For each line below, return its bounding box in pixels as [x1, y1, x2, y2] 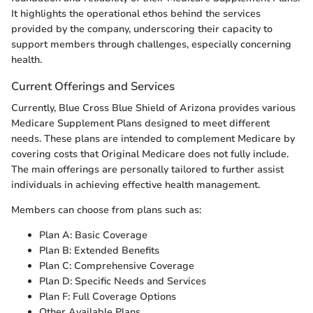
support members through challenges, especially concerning [11, 38, 291, 52]
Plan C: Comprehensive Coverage [39, 259, 194, 273]
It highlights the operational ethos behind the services [11, 7, 261, 21]
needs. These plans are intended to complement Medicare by [11, 132, 295, 146]
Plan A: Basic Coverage [39, 228, 147, 242]
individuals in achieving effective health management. [11, 178, 260, 192]
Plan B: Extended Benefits [39, 244, 159, 258]
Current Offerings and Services [11, 78, 175, 95]
